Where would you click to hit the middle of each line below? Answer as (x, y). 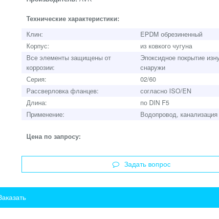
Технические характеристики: (73, 18)
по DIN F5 (155, 102)
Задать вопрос (147, 164)
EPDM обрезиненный (171, 34)
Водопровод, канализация (179, 114)
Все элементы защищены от (69, 57)
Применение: (45, 114)
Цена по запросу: (54, 136)
